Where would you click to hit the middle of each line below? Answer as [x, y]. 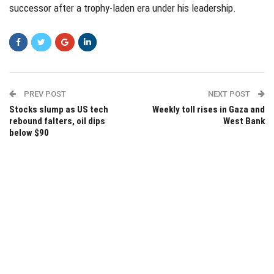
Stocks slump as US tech [59, 109]
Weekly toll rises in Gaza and [209, 109]
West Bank [244, 121]
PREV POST [44, 94]
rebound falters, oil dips [57, 121]
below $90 [29, 132]
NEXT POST [230, 94]
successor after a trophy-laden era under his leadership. [123, 8]
